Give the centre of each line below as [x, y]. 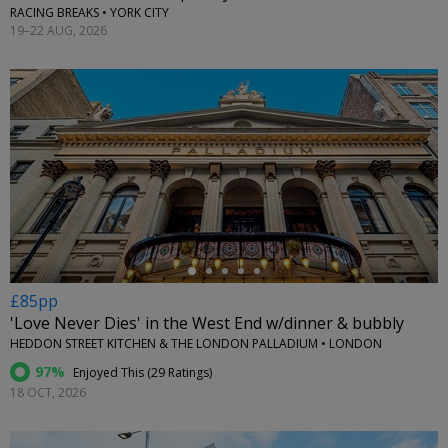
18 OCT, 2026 [48, 393]
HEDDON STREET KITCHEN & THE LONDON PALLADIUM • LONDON [196, 344]
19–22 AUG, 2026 [58, 30]
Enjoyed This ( [110, 373]
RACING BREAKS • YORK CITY [89, 13]
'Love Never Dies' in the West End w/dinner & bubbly [207, 323]
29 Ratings [180, 373]
